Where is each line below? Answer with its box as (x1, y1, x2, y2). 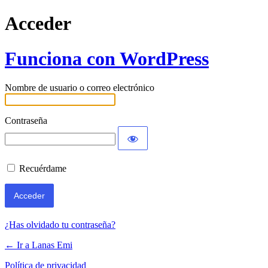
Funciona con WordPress (5, 47, 209, 69)
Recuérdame (19, 163, 66, 174)
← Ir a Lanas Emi (5, 240, 72, 251)
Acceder (5, 13, 71, 35)
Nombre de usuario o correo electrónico (5, 83, 154, 93)
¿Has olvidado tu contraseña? (5, 220, 115, 230)
